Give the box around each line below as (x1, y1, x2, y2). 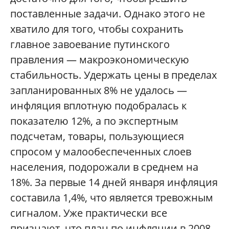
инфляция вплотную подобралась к (10, 98, 187, 112)
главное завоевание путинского (10, 37, 170, 51)
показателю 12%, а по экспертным (10, 113, 178, 128)
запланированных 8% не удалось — (10, 83, 187, 97)
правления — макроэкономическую (10, 52, 189, 66)
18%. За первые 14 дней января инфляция (10, 175, 218, 189)
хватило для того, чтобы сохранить (10, 21, 184, 36)
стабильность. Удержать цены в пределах (10, 67, 217, 82)
